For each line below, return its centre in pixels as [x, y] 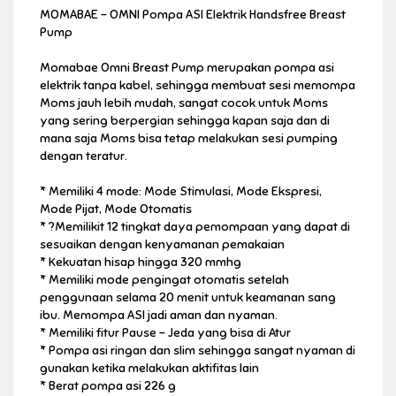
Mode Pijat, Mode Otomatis [116, 209]
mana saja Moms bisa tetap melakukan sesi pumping [189, 138]
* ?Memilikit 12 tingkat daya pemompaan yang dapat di [195, 226]
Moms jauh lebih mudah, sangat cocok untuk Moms [184, 103]
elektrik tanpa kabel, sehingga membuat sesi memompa [198, 85]
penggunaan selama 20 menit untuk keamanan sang [188, 297]
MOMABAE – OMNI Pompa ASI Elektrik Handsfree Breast [193, 14]
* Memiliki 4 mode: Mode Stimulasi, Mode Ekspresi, [181, 191]
